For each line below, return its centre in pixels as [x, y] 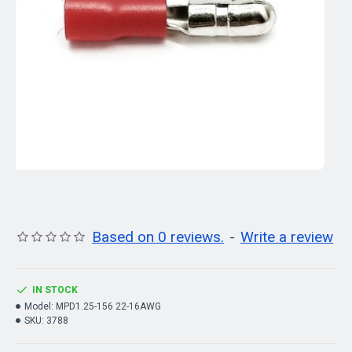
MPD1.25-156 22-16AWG [108, 306]
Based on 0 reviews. [158, 237]
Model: [39, 306]
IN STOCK [55, 290]
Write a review [287, 237]
